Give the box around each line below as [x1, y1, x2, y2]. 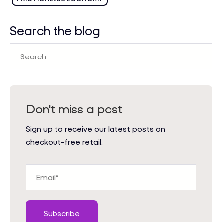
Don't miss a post [26, 101, 123, 116]
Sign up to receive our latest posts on [26, 124, 165, 134]
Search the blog [10, 23, 100, 38]
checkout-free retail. [26, 137, 103, 147]
